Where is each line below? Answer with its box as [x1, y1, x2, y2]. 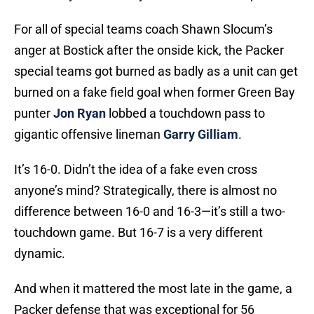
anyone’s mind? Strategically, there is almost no [14, 183, 277, 198]
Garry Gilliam [163, 127, 238, 142]
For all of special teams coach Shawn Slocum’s [14, 22, 273, 37]
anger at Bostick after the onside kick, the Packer [14, 43, 284, 58]
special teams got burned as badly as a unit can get [14, 64, 298, 79]
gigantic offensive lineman [14, 127, 163, 142]
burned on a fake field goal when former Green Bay [14, 85, 295, 100]
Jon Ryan [53, 106, 106, 121]
